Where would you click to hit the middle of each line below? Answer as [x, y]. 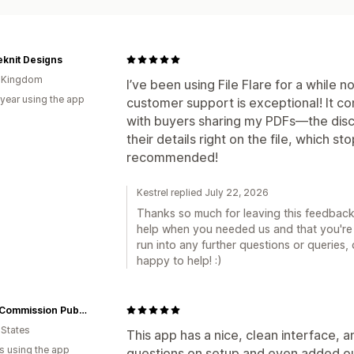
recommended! [172, 157]
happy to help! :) [179, 260]
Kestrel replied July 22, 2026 [203, 192]
